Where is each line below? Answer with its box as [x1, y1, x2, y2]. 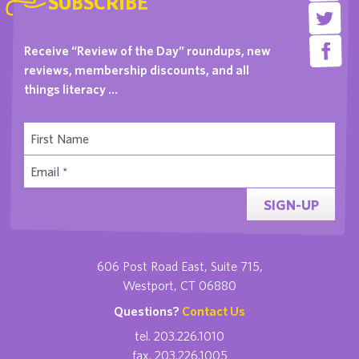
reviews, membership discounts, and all [24, 63, 249, 77]
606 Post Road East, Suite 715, [96, 259, 263, 273]
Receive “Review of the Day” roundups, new [24, 43, 271, 58]
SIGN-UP [263, 196, 319, 213]
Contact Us [182, 303, 245, 318]
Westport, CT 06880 [123, 278, 236, 292]
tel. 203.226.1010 [135, 329, 224, 343]
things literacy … [24, 82, 118, 96]
